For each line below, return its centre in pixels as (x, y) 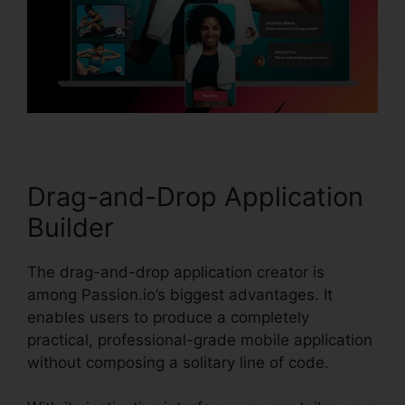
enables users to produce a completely (168, 317)
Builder (71, 227)
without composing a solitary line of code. (178, 362)
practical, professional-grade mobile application (200, 339)
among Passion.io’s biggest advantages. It (180, 294)
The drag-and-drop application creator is (176, 272)
